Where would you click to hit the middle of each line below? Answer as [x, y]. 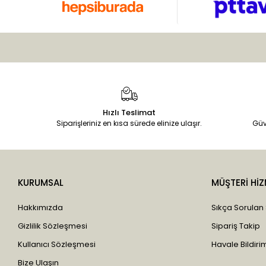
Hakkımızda [41, 207]
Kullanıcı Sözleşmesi [57, 244]
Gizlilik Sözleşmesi [53, 226]
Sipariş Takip [236, 226]
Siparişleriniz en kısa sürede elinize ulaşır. [129, 123]
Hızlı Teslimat [129, 112]
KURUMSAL [41, 182]
